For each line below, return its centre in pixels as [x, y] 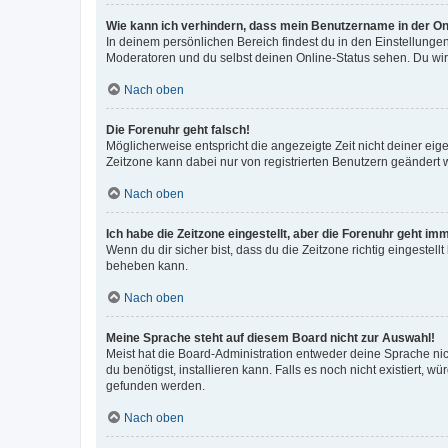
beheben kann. [147, 265]
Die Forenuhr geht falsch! [178, 129]
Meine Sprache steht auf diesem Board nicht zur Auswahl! [270, 337]
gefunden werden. [155, 385]
